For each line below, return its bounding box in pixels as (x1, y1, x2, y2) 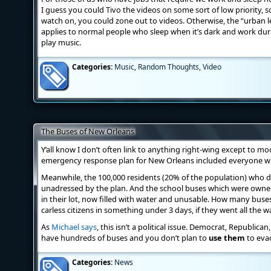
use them (209, 232, 245, 243)
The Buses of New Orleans (41, 126, 134, 137)
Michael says (51, 221, 97, 232)
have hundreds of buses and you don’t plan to (41, 232, 209, 243)
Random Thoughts (138, 62, 199, 72)
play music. (41, 37, 81, 48)
